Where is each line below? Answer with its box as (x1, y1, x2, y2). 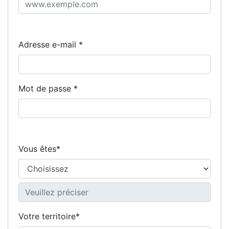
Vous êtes (18, 143, 56, 154)
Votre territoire (18, 211, 76, 221)
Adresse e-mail (18, 39, 79, 50)
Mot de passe (18, 83, 74, 94)
